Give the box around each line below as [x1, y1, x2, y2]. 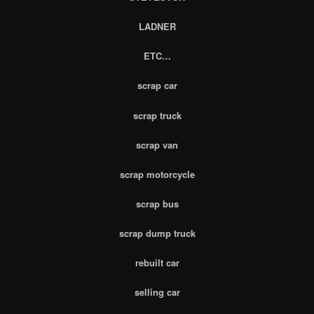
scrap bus [135, 196, 179, 210]
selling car [134, 285, 180, 299]
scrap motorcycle [119, 167, 195, 181]
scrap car [137, 78, 177, 93]
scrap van [136, 137, 178, 151]
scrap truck [132, 108, 182, 122]
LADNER [138, 20, 176, 34]
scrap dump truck [118, 226, 196, 240]
